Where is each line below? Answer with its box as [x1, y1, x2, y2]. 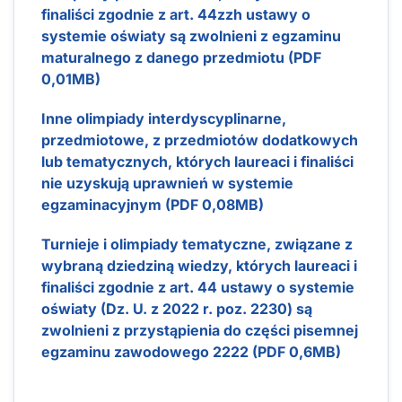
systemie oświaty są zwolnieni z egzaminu [41, 26, 341, 45]
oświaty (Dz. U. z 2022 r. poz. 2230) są [41, 299, 312, 318]
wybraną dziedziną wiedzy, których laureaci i [41, 256, 357, 275]
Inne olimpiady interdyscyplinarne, [41, 109, 286, 127]
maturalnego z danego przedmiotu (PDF [41, 48, 321, 66]
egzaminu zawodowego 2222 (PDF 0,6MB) [41, 342, 341, 361]
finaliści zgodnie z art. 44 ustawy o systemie [41, 277, 354, 296]
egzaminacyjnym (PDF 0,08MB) [41, 195, 264, 214]
